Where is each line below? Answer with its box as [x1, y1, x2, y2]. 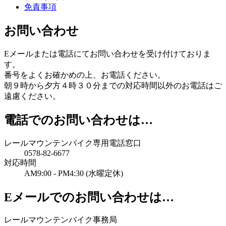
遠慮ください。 [4, 91, 61, 100]
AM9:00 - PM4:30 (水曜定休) [24, 168, 131, 178]
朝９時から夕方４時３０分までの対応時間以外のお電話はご [4, 81, 222, 90]
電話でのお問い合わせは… [4, 113, 153, 127]
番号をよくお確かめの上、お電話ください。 [4, 70, 165, 79]
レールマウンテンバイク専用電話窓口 [4, 138, 141, 147]
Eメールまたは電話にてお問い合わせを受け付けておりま [4, 49, 211, 58]
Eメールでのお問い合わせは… [4, 190, 174, 204]
